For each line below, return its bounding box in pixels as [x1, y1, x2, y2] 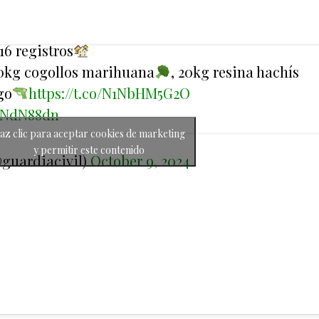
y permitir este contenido [33, 142, 145, 157]
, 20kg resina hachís [170, 62, 299, 82]
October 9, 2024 [90, 151, 189, 171]
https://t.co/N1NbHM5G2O [28, 83, 190, 103]
